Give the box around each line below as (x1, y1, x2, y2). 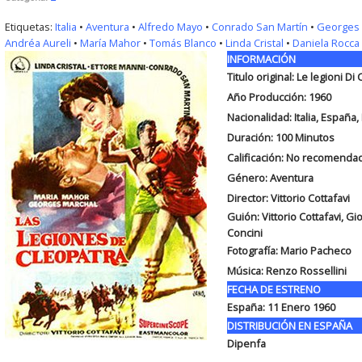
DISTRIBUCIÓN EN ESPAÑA (226, 318, 352, 333)
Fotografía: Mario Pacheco (226, 243, 351, 258)
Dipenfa (226, 336, 266, 351)
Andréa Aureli (4, 36, 71, 50)
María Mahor (79, 36, 141, 50)
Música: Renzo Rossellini (226, 263, 347, 278)
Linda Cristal (225, 36, 284, 50)
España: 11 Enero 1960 (226, 300, 335, 314)
